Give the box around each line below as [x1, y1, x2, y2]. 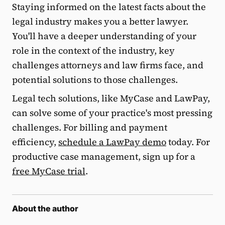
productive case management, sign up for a [12, 150, 195, 163]
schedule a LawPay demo [58, 135, 166, 148]
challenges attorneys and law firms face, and [12, 58, 203, 71]
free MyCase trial [12, 164, 85, 177]
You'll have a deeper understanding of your [12, 29, 196, 42]
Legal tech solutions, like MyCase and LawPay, [12, 91, 210, 104]
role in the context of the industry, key [12, 44, 175, 57]
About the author [12, 203, 78, 213]
